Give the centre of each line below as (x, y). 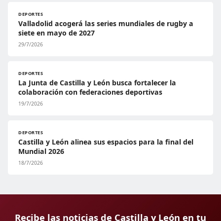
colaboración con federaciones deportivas (90, 92)
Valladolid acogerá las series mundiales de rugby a (106, 23)
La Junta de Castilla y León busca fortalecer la (97, 82)
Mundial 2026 (41, 151)
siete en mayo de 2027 (56, 33)
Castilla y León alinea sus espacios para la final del (106, 142)
